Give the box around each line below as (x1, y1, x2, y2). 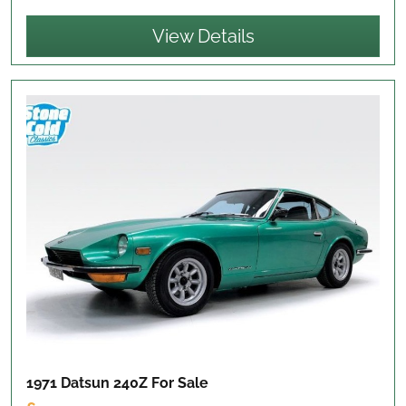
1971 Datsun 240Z (26, 374, 151, 392)
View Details (151, 24, 255, 47)
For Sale (151, 374, 208, 392)
